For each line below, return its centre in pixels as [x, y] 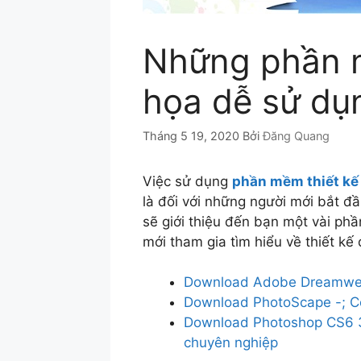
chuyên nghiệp [231, 343]
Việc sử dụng [187, 181]
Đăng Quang [296, 135]
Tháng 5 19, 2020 [191, 135]
